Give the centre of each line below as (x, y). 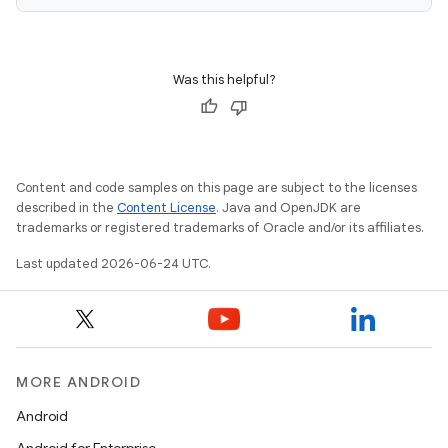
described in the (66, 207)
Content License (166, 207)
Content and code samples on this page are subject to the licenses (216, 187)
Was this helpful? (224, 79)
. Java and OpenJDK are (288, 207)
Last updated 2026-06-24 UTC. (113, 263)
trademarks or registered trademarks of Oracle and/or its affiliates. (220, 227)
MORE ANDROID (78, 382)
